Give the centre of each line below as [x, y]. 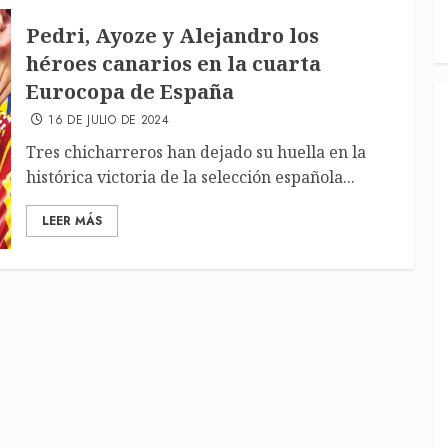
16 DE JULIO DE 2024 [109, 119]
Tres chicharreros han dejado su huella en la [196, 151]
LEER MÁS [72, 220]
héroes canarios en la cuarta [174, 63]
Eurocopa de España [130, 91]
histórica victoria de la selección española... [191, 176]
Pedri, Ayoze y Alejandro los [173, 35]
